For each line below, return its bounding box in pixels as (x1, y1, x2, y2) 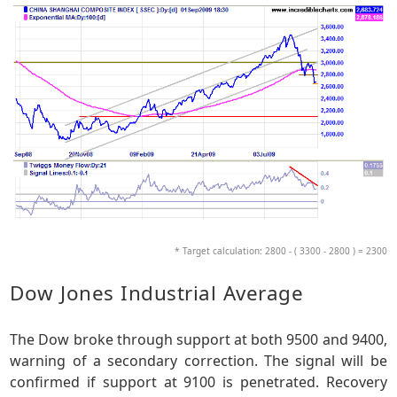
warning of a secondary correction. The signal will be (10, 350, 387, 370)
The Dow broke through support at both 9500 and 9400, (10, 329, 387, 349)
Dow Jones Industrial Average (10, 279, 304, 307)
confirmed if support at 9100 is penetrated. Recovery (10, 371, 387, 392)
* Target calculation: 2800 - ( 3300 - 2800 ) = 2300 (174, 245, 387, 258)
